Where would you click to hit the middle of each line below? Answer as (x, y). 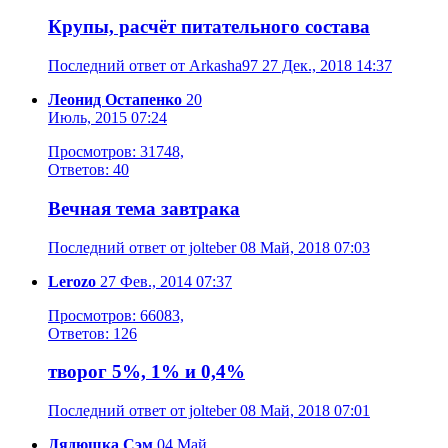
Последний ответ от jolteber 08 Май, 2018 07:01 (209, 411)
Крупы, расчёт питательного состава (209, 27)
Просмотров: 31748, (116, 152)
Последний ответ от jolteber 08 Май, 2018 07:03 (209, 247)
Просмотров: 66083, (116, 315)
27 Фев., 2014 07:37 (164, 281)
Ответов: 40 (88, 170)
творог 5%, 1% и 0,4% (146, 372)
